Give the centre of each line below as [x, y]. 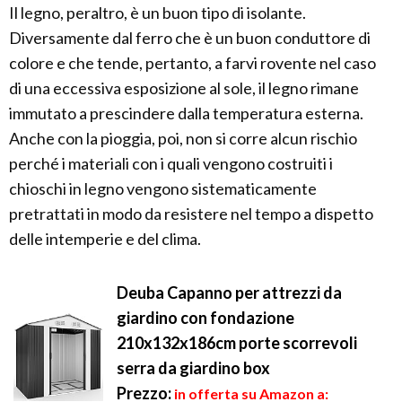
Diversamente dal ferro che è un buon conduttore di [190, 38]
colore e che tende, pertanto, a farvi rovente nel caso [192, 63]
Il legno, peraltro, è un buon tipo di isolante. [157, 13]
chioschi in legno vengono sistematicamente [163, 189]
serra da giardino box [193, 368]
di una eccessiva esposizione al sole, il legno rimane [184, 88]
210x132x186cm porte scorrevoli [237, 343]
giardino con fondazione [205, 318]
